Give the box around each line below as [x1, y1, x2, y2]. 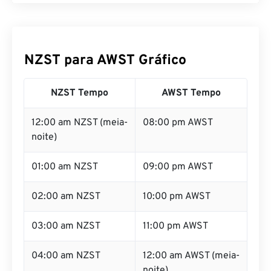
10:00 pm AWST [143, 191, 211, 203]
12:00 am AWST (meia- [143, 250, 240, 262]
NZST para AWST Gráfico [24, 52, 186, 70]
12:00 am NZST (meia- [31, 117, 128, 129]
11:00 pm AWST [143, 220, 208, 232]
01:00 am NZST [31, 161, 98, 173]
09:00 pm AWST [143, 161, 213, 173]
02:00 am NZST [31, 191, 100, 203]
